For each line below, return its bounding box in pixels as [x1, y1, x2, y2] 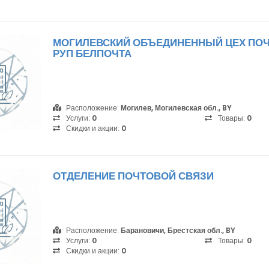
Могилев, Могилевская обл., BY [121, 103, 232, 113]
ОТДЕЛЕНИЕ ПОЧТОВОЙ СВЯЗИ [53, 169, 214, 183]
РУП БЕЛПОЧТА [53, 46, 131, 61]
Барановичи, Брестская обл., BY [121, 225, 235, 235]
